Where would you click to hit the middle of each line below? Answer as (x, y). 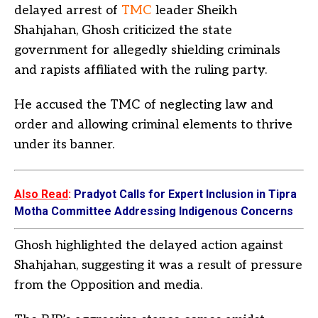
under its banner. (64, 144)
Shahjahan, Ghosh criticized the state (123, 30)
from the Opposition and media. (108, 285)
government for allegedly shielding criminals (147, 50)
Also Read (41, 194)
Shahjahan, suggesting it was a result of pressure (158, 265)
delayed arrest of (68, 10)
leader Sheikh (196, 10)
